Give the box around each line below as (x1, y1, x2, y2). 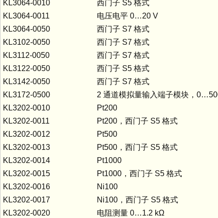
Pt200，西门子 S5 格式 (97, 116, 178, 125)
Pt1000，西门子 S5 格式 (97, 169, 182, 178)
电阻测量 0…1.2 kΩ (97, 208, 164, 217)
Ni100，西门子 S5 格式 (97, 195, 178, 204)
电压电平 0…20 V (97, 11, 158, 20)
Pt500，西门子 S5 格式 (97, 143, 178, 151)
